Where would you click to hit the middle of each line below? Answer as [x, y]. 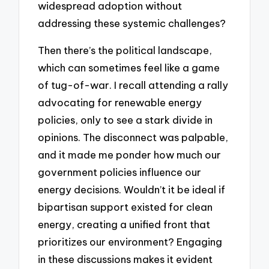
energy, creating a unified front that [124, 224]
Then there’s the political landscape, [125, 50]
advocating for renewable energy [120, 102]
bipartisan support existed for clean [125, 207]
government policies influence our [120, 172]
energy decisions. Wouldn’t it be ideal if [132, 189]
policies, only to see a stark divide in [125, 120]
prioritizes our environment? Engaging [130, 242]
